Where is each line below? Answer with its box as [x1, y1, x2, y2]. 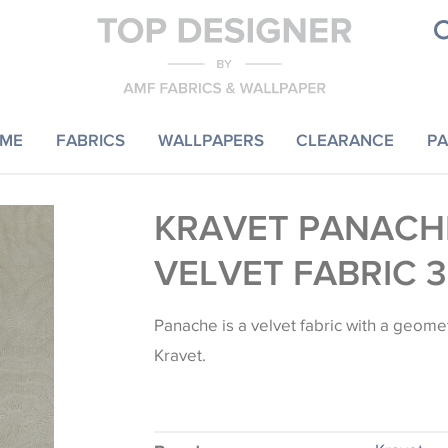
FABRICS [55, 129, 125, 149]
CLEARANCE [296, 129, 395, 149]
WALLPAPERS [157, 129, 264, 149]
